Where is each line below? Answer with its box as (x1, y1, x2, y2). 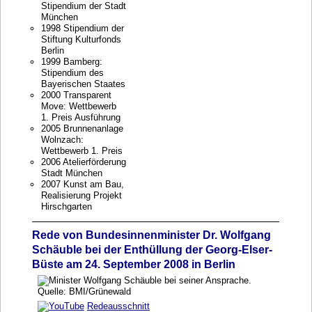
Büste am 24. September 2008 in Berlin (31, 258, 235, 270)
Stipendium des (40, 68, 104, 78)
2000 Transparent (40, 90, 111, 100)
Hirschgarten (40, 201, 92, 212)
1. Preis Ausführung (40, 112, 120, 123)
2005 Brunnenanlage (40, 123, 123, 134)
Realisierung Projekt (40, 190, 122, 201)
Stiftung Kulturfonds (40, 34, 121, 45)
